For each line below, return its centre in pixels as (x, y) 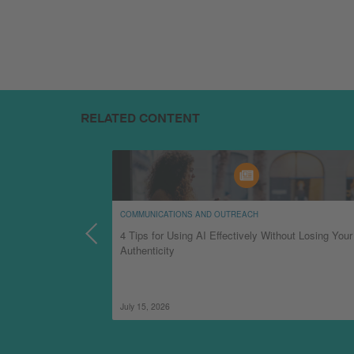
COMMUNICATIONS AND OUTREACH (189, 214)
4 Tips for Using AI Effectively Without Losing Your (236, 235)
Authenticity (147, 250)
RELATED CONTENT (140, 118)
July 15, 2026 (145, 306)
